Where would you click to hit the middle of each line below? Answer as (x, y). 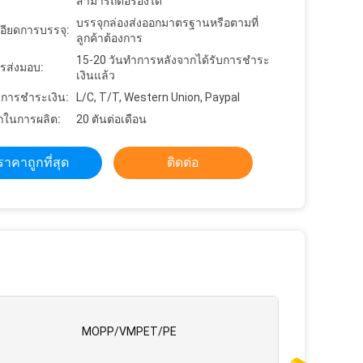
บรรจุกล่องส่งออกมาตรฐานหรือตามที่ (167, 23)
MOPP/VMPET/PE (129, 331)
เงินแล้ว (96, 75)
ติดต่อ (183, 162)
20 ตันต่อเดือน (111, 119)
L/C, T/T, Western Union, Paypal (158, 97)
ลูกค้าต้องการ (109, 38)
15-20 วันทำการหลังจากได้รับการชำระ (173, 60)
